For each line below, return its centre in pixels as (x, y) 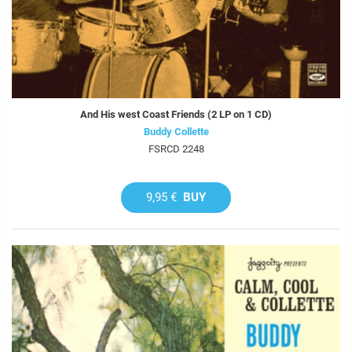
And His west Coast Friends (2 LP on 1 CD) (176, 114)
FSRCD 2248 (176, 148)
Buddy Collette (176, 131)
